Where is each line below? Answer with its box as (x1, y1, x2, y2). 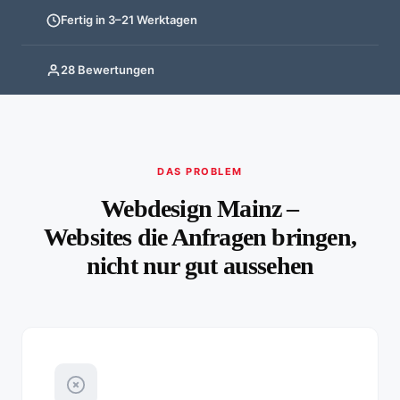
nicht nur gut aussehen (86, 251, 314, 279)
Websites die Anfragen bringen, (43, 222, 356, 251)
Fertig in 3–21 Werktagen (61, 12, 197, 28)
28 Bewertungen (61, 62, 154, 78)
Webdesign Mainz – (101, 194, 299, 222)
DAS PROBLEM (157, 165, 243, 179)
